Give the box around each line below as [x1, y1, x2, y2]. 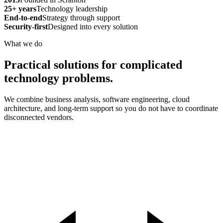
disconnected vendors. [4, 112, 74, 121]
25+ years [4, 4, 36, 13]
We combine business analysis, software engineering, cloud [4, 95, 190, 104]
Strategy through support [42, 13, 120, 22]
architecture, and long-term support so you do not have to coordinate [4, 104, 218, 112]
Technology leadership [36, 4, 108, 13]
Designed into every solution [48, 22, 138, 31]
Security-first [4, 22, 48, 31]
